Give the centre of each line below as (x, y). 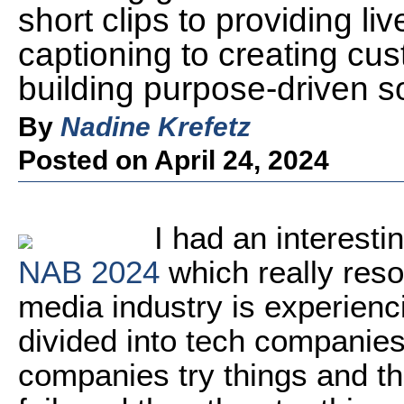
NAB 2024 (89, 272)
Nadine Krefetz (156, 126)
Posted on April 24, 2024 (174, 160)
